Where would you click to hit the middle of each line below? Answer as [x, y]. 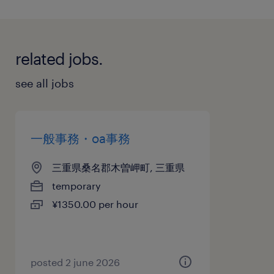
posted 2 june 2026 [75, 262]
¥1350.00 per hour [95, 204]
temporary [76, 185]
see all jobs [45, 83]
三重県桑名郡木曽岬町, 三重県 [118, 167]
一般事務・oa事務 [80, 138]
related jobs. [59, 58]
